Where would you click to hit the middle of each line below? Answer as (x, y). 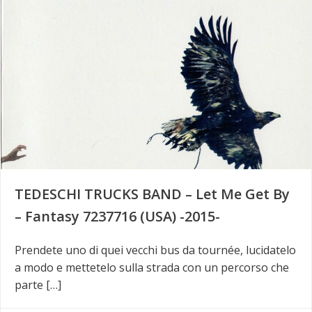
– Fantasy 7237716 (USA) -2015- (117, 216)
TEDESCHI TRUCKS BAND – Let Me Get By (152, 194)
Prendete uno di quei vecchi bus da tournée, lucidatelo (155, 250)
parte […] (38, 284)
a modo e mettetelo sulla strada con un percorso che (152, 267)
